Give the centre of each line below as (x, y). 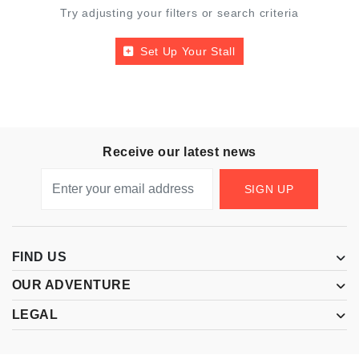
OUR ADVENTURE (72, 285)
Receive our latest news (179, 151)
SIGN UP (269, 189)
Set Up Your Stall (188, 51)
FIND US (40, 257)
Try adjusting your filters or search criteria (179, 13)
